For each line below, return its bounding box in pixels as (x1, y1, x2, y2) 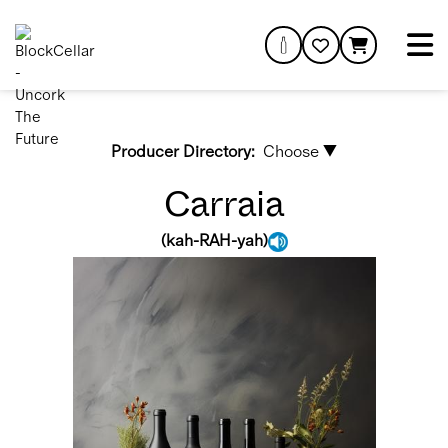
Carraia (164, 178, 284, 230)
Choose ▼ (262, 142, 337, 161)
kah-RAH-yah (165, 230, 263, 250)
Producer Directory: (111, 142, 256, 161)
